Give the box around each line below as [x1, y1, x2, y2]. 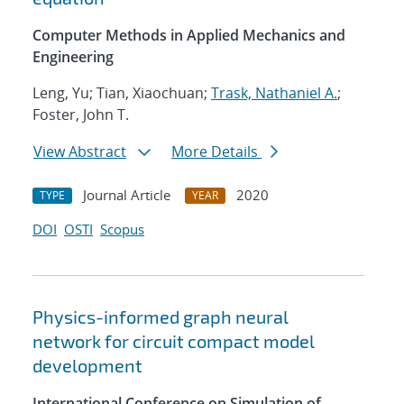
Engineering [32, 47, 114, 68]
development [32, 354, 142, 377]
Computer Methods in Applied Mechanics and [32, 25, 345, 46]
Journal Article [83, 186, 170, 205]
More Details [171, 142, 262, 162]
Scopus [100, 220, 144, 239]
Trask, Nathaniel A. [211, 83, 337, 104]
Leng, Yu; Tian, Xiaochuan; [32, 83, 211, 104]
